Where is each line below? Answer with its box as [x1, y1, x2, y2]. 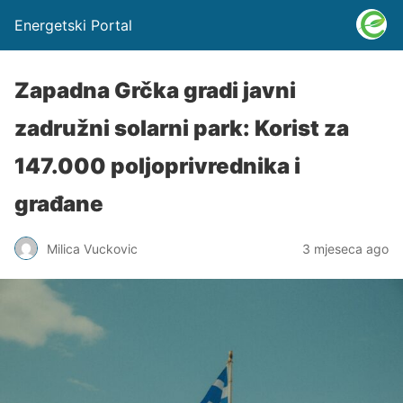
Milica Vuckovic [47, 240, 138, 256]
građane [14, 191, 103, 217]
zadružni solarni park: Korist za [14, 115, 349, 141]
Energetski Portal [14, 16, 132, 34]
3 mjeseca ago [302, 240, 389, 256]
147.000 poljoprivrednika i [14, 153, 300, 179]
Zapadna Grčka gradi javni [14, 77, 296, 103]
